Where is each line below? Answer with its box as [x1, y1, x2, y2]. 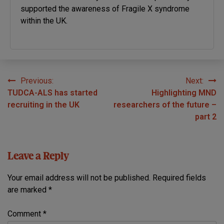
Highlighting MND [151, 87, 216, 97]
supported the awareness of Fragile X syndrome [20, 3, 189, 13]
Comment [7, 209, 43, 219]
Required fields [152, 173, 206, 183]
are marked [7, 185, 48, 195]
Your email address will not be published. [7, 173, 150, 183]
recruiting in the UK [7, 99, 79, 109]
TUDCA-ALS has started [7, 87, 97, 97]
